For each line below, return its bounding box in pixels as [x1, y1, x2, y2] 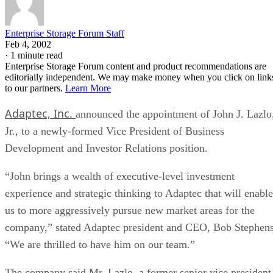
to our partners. [5, 82, 65, 93]
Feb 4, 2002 [5, 38, 51, 49]
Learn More [65, 82, 111, 93]
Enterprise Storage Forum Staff [5, 27, 124, 38]
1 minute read [10, 49, 63, 60]
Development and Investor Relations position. [5, 141, 208, 154]
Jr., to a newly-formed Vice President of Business [5, 124, 224, 137]
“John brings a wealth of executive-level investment [5, 169, 235, 182]
